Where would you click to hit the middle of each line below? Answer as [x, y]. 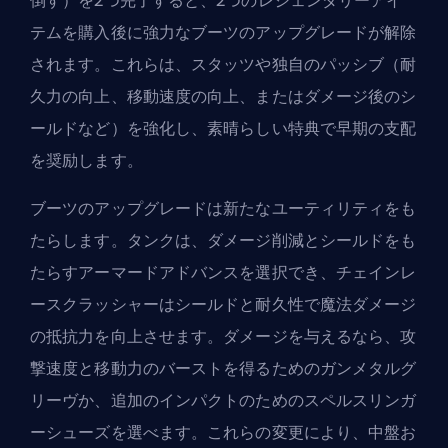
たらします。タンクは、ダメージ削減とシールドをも [223, 240]
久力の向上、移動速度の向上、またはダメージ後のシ [223, 96]
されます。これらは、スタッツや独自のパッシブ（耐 [223, 64]
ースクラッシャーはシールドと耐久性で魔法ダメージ [223, 304]
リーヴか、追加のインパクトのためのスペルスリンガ [223, 400]
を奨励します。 [86, 160]
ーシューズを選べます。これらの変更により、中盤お [223, 432]
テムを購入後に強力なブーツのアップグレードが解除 [223, 32]
